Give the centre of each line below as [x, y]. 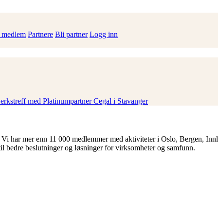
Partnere [40, 34]
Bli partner [71, 34]
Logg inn [104, 34]
